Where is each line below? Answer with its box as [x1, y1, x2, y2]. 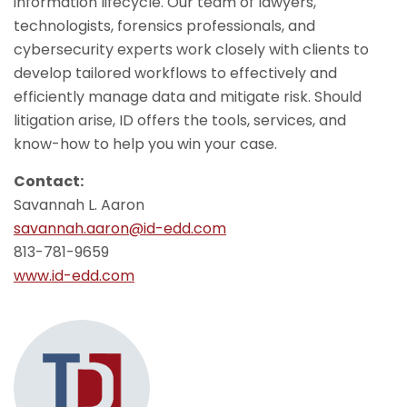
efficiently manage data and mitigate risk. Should [14, 86, 362, 107]
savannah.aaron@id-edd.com [14, 218, 226, 239]
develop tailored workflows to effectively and [14, 63, 337, 84]
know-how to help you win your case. [14, 134, 277, 154]
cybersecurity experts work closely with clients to [14, 39, 369, 60]
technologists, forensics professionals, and [14, 15, 315, 36]
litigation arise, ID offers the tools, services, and [14, 110, 346, 131]
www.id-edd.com [14, 265, 134, 286]
